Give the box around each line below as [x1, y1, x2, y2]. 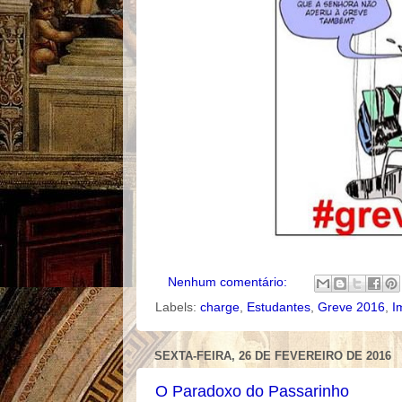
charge [200, 300, 240, 314]
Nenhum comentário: [167, 275, 291, 289]
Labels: [155, 300, 200, 314]
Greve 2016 [318, 300, 385, 314]
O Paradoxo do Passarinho [155, 382, 349, 400]
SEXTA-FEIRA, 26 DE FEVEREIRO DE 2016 [154, 348, 391, 363]
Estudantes [247, 300, 310, 314]
